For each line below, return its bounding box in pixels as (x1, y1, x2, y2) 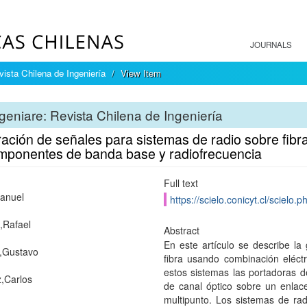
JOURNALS (250, 39, 292, 50)
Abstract (163, 223, 199, 237)
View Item (121, 66, 161, 79)
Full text (163, 176, 198, 190)
